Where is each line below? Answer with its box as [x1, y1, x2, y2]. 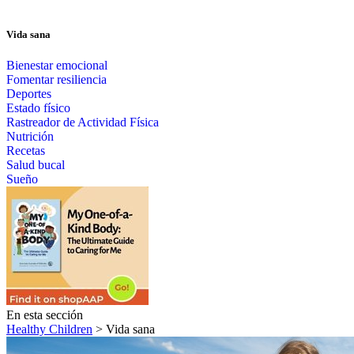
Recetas [6, 144, 45, 158]
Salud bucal [6, 158, 65, 172]
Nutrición [6, 130, 54, 144]
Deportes [6, 87, 51, 101]
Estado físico [6, 101, 70, 115]
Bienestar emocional [6, 58, 107, 73]
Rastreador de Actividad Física [6, 115, 159, 130]
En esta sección [6, 308, 83, 322]
